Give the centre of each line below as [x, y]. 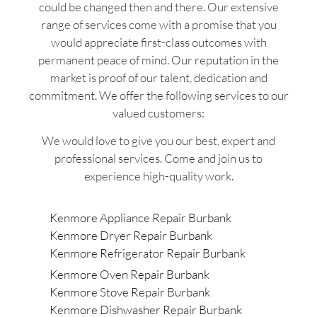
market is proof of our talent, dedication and [158, 77]
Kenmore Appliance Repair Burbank [140, 218]
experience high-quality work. [158, 175]
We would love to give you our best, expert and [158, 140]
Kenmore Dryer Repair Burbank [131, 236]
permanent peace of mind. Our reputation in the [158, 59]
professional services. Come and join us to [158, 158]
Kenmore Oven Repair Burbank [129, 275]
